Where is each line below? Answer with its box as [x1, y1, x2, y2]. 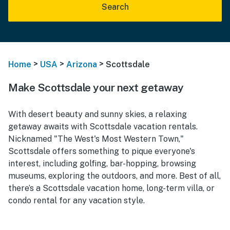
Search [101, 2, 129, 12]
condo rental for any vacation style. [8, 195, 145, 205]
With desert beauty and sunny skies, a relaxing [8, 109, 187, 119]
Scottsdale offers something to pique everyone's [8, 146, 195, 156]
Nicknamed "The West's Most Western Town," [8, 133, 184, 144]
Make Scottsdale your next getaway [8, 81, 184, 94]
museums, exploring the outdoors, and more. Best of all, [8, 170, 221, 181]
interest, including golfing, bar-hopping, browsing [8, 158, 196, 168]
